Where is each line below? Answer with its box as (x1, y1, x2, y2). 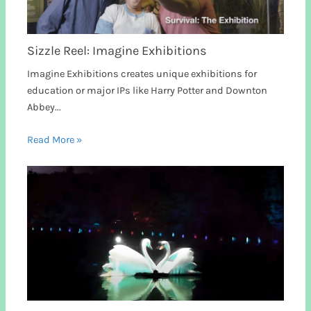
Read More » (27, 134, 83, 146)
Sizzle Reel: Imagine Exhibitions (27, 42, 208, 58)
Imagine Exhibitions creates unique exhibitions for (27, 67, 258, 80)
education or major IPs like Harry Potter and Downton (27, 84, 268, 96)
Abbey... (27, 101, 62, 113)
